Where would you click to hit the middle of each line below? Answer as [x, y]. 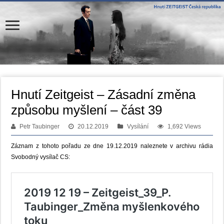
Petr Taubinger [40, 126]
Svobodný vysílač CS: [41, 157]
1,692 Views [184, 126]
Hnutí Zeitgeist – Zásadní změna [103, 94]
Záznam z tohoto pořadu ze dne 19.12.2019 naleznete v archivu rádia [112, 146]
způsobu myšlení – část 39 [87, 110]
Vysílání [138, 126]
